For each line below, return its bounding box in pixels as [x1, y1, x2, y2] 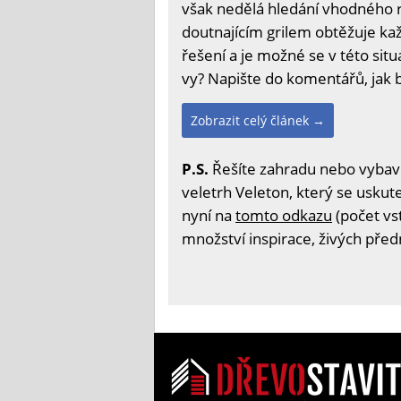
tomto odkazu [235, 205, 332, 226]
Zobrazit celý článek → [191, 112, 325, 129]
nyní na [182, 205, 235, 226]
